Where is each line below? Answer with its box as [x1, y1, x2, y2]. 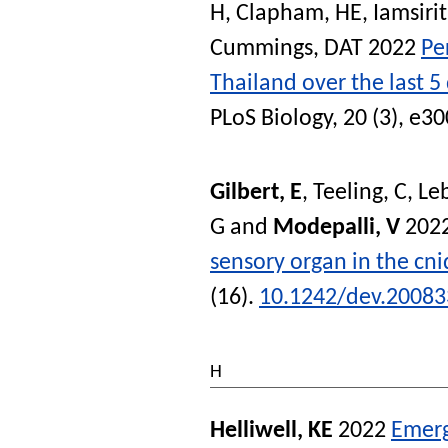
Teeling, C [313, 181, 407, 206]
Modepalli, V [273, 216, 400, 241]
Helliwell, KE [210, 418, 333, 443]
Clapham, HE [236, 2, 362, 27]
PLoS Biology [210, 107, 332, 132]
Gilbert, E [210, 181, 302, 206]
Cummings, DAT [210, 37, 363, 62]
